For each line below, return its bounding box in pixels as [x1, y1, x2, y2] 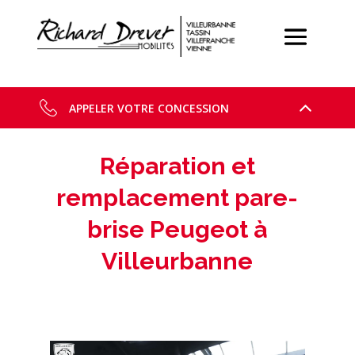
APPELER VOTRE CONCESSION [69, 100, 229, 116]
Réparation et [99, 152, 255, 180]
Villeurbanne [101, 247, 254, 275]
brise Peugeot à [87, 216, 268, 243]
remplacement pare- [56, 184, 299, 212]
